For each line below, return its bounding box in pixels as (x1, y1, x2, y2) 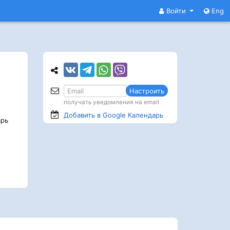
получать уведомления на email (63, 99, 159, 106)
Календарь (127, 111, 163, 119)
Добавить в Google (63, 111, 128, 119)
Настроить (129, 86, 164, 95)
